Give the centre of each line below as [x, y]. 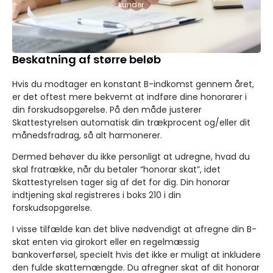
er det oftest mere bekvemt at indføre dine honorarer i [129, 97]
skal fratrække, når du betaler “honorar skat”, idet [116, 169]
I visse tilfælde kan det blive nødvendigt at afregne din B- [134, 229]
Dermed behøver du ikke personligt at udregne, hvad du [131, 156]
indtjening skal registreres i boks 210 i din [97, 195]
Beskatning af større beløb [87, 59]
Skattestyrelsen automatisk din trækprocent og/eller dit [131, 122]
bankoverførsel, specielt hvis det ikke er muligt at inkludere [136, 255]
